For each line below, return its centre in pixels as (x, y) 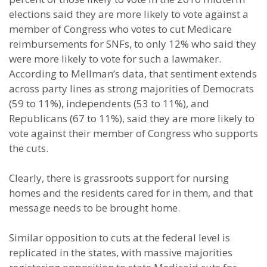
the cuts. (29, 148)
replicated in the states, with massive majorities (121, 252)
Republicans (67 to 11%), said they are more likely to (132, 118)
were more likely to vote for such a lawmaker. (115, 59)
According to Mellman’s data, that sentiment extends (133, 74)
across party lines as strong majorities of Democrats (131, 89)
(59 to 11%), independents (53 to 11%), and (109, 103)
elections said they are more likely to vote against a (129, 14)
